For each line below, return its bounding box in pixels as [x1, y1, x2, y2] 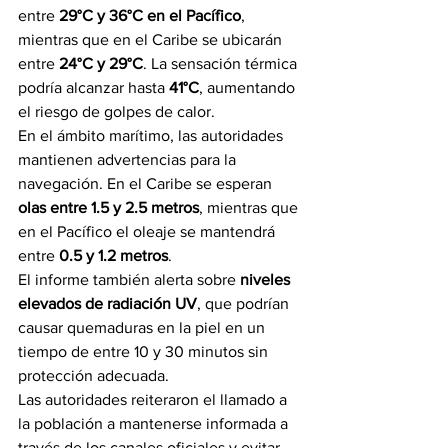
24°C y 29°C [59, 55, 143, 72]
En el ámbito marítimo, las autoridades [18, 127, 287, 144]
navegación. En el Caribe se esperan [18, 175, 276, 192]
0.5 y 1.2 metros [59, 247, 168, 264]
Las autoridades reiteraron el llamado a [18, 391, 291, 408]
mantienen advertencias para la [18, 151, 240, 168]
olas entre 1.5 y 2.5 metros [18, 199, 199, 216]
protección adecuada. [18, 367, 169, 384]
